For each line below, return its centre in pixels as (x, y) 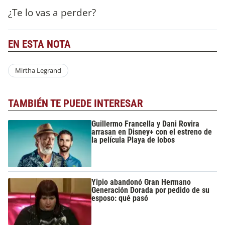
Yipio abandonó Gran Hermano (141, 182)
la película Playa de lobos (133, 140)
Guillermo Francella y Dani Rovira (146, 124)
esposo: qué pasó (120, 198)
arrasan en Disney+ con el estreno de (152, 132)
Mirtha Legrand (38, 71)
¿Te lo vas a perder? (52, 13)
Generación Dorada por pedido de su (151, 190)
